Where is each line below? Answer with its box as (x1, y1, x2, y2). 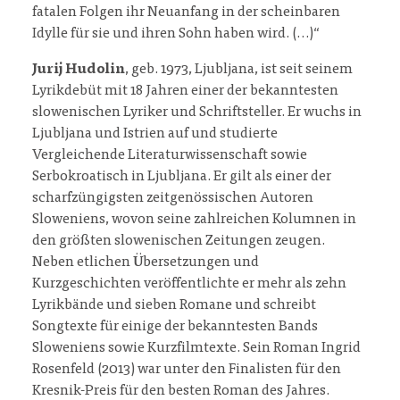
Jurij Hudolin (32, 62, 125, 77)
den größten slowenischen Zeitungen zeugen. (32, 233, 325, 248)
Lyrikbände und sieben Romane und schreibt (32, 297, 316, 312)
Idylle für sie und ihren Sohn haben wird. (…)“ (32, 26, 320, 41)
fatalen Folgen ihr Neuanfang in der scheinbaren (32, 4, 340, 20)
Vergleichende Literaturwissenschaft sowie (32, 147, 307, 162)
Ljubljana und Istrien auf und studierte (32, 126, 278, 141)
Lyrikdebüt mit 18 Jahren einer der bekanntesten (32, 83, 338, 98)
